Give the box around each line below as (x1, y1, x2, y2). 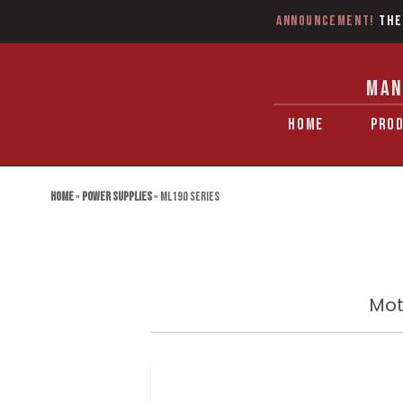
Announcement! (275, 13, 375, 30)
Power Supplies (82, 189, 152, 204)
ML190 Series (160, 189, 219, 204)
